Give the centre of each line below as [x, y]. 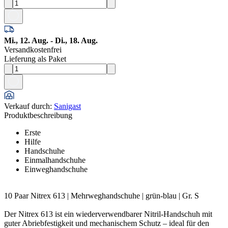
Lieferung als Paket [35, 59]
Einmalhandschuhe [55, 160]
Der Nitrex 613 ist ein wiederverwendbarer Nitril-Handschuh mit [108, 214]
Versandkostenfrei [33, 49]
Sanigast [67, 106]
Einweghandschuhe [56, 169]
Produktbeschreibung [38, 115]
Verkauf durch [27, 106]
